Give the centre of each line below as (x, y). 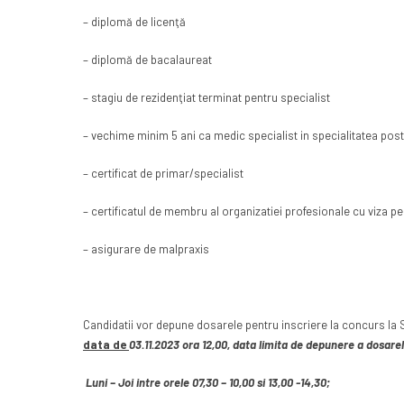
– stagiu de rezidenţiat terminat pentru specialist (207, 98)
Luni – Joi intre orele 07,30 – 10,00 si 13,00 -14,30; (208, 383)
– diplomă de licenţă (134, 22)
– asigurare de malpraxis (146, 249)
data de (106, 345)
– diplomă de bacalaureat (147, 60)
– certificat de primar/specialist (163, 174)
